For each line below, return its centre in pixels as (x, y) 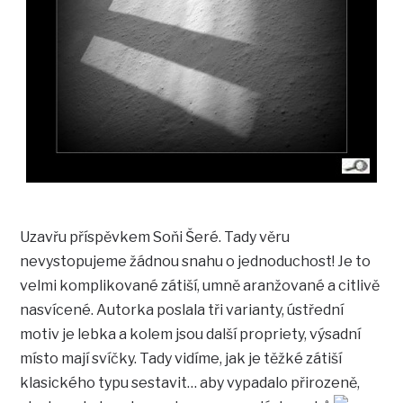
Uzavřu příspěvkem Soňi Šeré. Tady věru (155, 237)
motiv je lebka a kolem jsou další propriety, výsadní (191, 335)
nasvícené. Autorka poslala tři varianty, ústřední (182, 310)
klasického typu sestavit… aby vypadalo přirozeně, (190, 383)
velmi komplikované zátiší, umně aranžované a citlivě (200, 286)
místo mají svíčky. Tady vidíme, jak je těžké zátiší (181, 359)
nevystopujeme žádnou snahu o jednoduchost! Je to (196, 262)
